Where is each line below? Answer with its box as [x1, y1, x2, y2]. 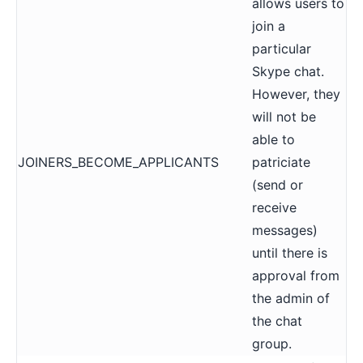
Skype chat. [252, 62, 324, 79]
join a [252, 17, 285, 34]
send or [257, 176, 303, 193]
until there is [252, 244, 327, 261]
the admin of [252, 289, 330, 306]
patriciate [252, 153, 310, 170]
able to [252, 130, 295, 147]
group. [252, 335, 292, 352]
